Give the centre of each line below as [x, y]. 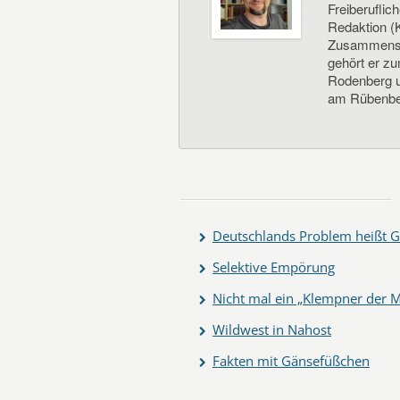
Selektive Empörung [274, 267]
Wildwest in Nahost [272, 329]
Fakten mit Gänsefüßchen [291, 361]
